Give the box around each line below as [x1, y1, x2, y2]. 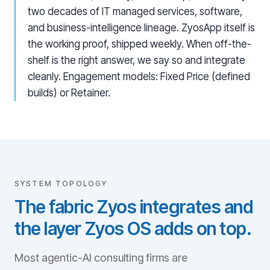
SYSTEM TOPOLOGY [14, 179, 108, 188]
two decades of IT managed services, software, [28, 5, 242, 17]
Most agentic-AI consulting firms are [14, 251, 187, 264]
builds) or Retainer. [28, 87, 110, 99]
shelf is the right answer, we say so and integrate [28, 54, 245, 66]
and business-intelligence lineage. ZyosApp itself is [28, 22, 255, 34]
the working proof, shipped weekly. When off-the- [28, 38, 251, 50]
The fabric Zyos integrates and [14, 196, 253, 218]
